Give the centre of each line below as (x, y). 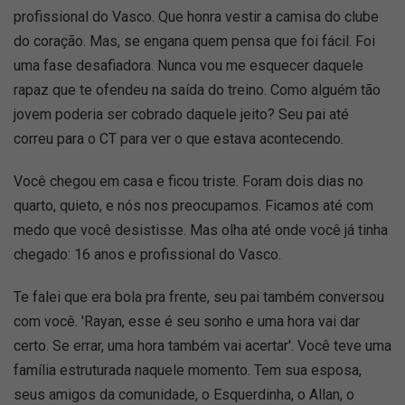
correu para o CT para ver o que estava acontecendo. (179, 139)
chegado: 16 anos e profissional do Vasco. (147, 255)
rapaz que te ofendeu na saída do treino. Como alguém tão (197, 90)
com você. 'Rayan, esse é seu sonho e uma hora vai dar (187, 322)
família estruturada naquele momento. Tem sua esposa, (188, 371)
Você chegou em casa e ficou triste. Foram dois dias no (188, 182)
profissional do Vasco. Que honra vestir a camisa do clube (196, 17)
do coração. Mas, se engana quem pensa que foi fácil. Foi (194, 42)
